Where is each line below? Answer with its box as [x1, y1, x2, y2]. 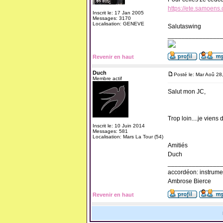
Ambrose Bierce [168, 178, 211, 185]
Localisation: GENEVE [93, 21, 144, 26]
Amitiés [168, 142, 188, 149]
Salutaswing [168, 23, 201, 30]
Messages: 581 [93, 128, 128, 134]
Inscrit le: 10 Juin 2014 [93, 123, 145, 128]
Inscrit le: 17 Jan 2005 [93, 10, 144, 15]
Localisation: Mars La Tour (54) [93, 134, 163, 139]
